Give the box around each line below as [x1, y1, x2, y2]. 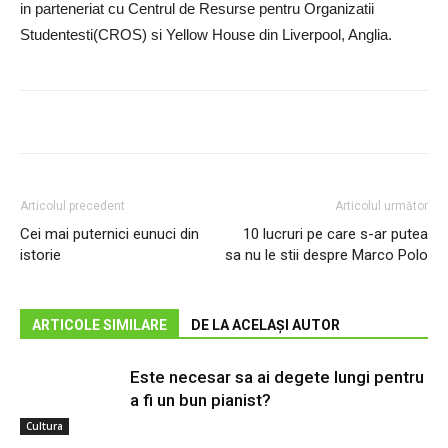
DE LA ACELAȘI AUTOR [191, 317, 340, 333]
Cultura [26, 418, 63, 433]
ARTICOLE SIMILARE [32, 317, 167, 333]
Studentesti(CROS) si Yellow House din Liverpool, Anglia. [20, 26, 392, 43]
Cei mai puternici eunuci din [20, 225, 199, 243]
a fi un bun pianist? [130, 390, 271, 410]
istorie [20, 246, 61, 264]
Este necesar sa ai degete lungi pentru [130, 367, 424, 387]
